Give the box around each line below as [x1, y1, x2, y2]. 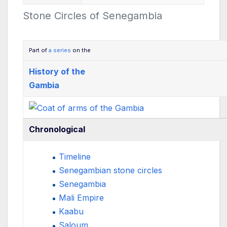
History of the [29, 66, 86, 77]
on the [71, 46, 91, 54]
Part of [29, 46, 49, 54]
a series [49, 46, 71, 54]
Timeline [59, 151, 91, 162]
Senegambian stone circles [59, 165, 163, 175]
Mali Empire [59, 192, 104, 203]
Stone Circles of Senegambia [23, 10, 162, 22]
